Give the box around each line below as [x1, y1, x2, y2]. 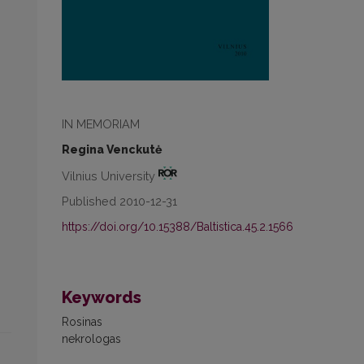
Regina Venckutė [62, 142, 162, 156]
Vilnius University [62, 168, 158, 183]
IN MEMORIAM [62, 116, 140, 131]
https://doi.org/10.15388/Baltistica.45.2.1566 [62, 220, 293, 234]
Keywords [62, 288, 141, 308]
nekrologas [62, 332, 121, 346]
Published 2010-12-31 [62, 194, 177, 209]
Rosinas [62, 315, 102, 329]
